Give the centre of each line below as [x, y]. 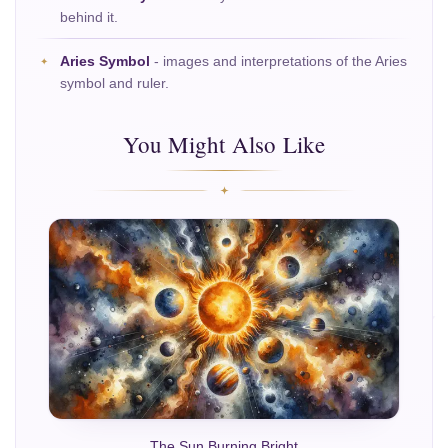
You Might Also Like [224, 144]
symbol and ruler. [114, 83]
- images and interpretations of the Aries [278, 61]
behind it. [89, 17]
